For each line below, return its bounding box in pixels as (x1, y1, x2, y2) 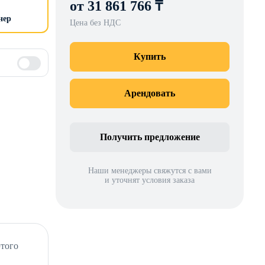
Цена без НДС (70, 18, 121, 27)
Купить (134, 51, 166, 62)
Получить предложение (99, 131, 200, 142)
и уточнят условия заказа (105, 175, 195, 185)
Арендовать (124, 88, 175, 98)
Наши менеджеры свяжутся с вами (88, 166, 212, 175)
